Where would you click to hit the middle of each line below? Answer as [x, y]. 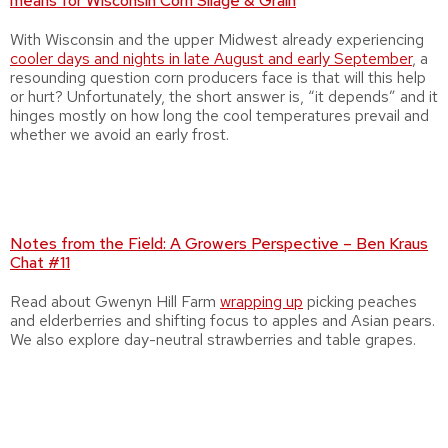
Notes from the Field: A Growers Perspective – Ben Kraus [219, 243]
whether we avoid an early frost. [119, 134]
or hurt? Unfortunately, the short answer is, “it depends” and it [224, 96]
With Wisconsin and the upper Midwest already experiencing [217, 39]
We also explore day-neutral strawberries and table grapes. [213, 339]
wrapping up [261, 301]
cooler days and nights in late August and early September [211, 58]
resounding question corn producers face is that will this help [218, 77]
